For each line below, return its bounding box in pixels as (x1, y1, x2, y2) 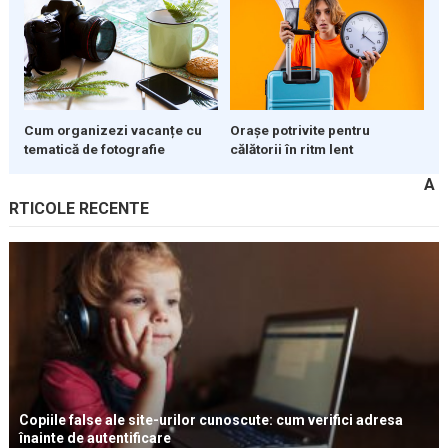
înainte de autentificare (18, 429, 171, 446)
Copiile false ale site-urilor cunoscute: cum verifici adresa (18, 411, 403, 428)
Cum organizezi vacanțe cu (23, 121, 202, 138)
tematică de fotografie (23, 140, 165, 157)
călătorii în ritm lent (229, 140, 353, 157)
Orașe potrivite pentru (229, 121, 370, 138)
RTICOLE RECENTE (8, 198, 149, 218)
